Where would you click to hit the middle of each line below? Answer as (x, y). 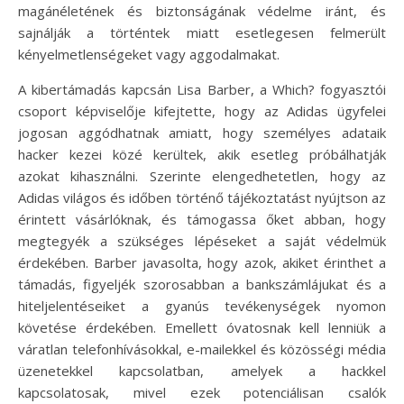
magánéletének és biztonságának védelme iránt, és (202, 11)
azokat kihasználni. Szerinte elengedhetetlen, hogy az (202, 176)
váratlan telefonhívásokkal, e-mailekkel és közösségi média (202, 349)
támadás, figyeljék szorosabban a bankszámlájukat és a (202, 285)
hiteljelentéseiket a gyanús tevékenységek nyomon (202, 306)
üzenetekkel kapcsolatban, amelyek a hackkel (202, 371)
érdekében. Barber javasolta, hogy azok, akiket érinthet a (202, 263)
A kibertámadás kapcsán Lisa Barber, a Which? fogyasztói (202, 90)
